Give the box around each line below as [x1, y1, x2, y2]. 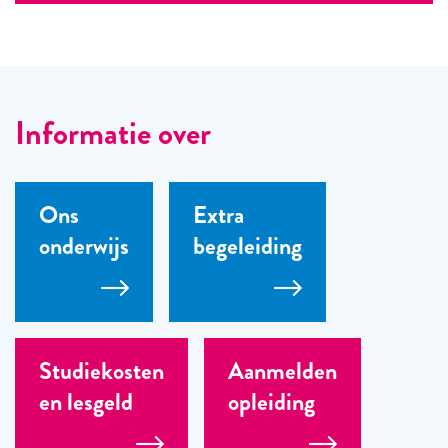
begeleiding [193, 229, 302, 264]
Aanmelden [228, 354, 337, 389]
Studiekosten [39, 354, 164, 389]
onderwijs [39, 229, 129, 264]
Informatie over [15, 110, 211, 157]
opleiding [228, 385, 315, 420]
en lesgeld [39, 385, 133, 420]
